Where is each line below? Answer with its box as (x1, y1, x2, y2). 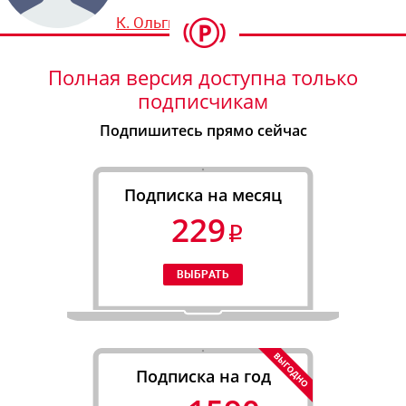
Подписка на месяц (124, 183, 282, 206)
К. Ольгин (116, 13, 186, 32)
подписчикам (138, 86, 268, 114)
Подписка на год (135, 364, 271, 387)
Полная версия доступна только (48, 63, 358, 91)
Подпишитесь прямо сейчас (99, 120, 307, 140)
